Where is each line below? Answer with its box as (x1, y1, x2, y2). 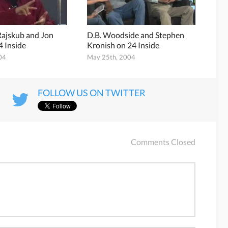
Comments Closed (131, 137, 195, 147)
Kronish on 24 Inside (87, 40, 159, 50)
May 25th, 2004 (87, 53, 135, 62)
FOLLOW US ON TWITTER (38, 87, 146, 99)
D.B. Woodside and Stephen (87, 30, 184, 40)
